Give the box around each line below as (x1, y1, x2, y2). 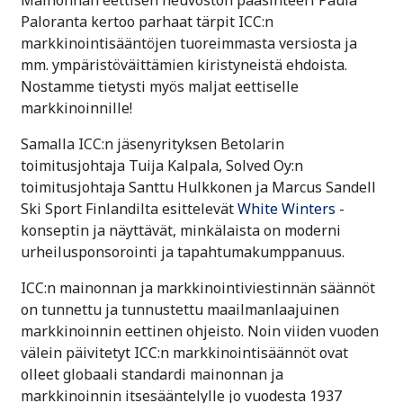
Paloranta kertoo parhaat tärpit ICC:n (21, 11, 273, 31)
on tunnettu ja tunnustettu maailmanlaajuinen (21, 299, 339, 319)
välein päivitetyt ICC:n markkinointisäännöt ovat (21, 342, 348, 363)
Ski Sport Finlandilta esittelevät (21, 198, 237, 219)
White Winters (237, 198, 336, 219)
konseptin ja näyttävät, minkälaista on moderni (21, 219, 341, 240)
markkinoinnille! (21, 97, 132, 118)
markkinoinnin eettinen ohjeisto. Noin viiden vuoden (21, 320, 379, 341)
